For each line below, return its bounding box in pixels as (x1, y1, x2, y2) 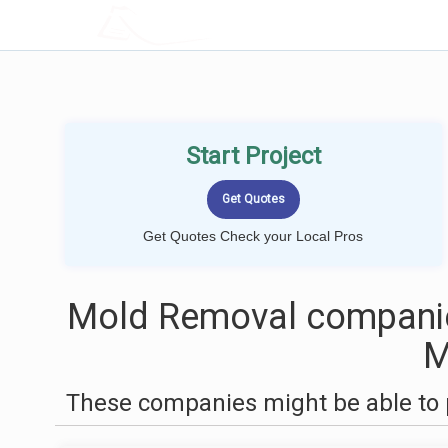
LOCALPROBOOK (147, 14, 279, 35)
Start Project (185, 142, 321, 170)
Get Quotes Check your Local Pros (143, 228, 364, 244)
